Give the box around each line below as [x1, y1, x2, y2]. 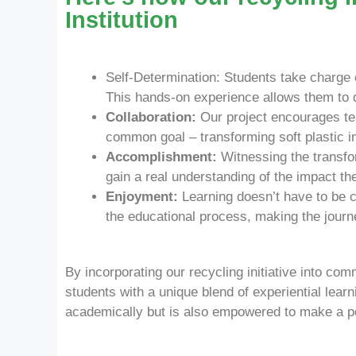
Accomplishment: [106, 149, 217, 164]
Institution [65, 6, 178, 33]
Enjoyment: [106, 188, 178, 204]
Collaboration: [106, 109, 196, 125]
